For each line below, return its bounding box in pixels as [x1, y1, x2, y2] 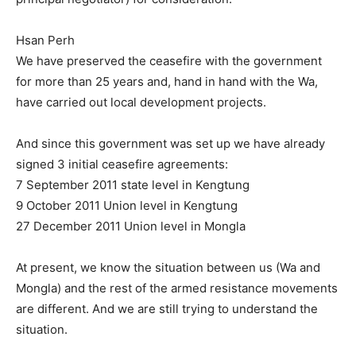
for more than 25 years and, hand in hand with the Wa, [16, 74, 318, 89]
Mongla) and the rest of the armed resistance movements [16, 281, 338, 296]
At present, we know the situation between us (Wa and [16, 260, 320, 275]
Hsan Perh [16, 33, 75, 48]
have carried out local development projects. [16, 95, 266, 110]
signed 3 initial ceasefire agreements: [16, 157, 228, 172]
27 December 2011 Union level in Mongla [16, 219, 246, 234]
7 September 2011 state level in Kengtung [16, 177, 250, 192]
